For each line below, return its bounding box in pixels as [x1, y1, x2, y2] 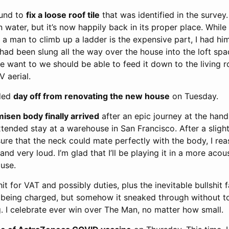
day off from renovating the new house [13, 91, 170, 101]
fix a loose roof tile [26, 10, 100, 20]
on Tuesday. [170, 91, 218, 101]
